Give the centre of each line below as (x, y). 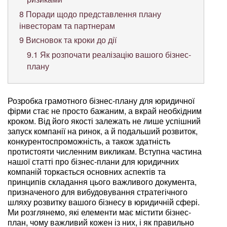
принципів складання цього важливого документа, (102, 181)
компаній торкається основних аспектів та (87, 171)
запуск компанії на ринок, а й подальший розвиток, (103, 131)
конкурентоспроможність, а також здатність (89, 141)
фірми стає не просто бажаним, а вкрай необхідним (105, 110)
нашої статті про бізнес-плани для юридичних (93, 161)
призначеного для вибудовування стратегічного (98, 192)
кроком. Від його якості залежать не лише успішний (104, 121)
